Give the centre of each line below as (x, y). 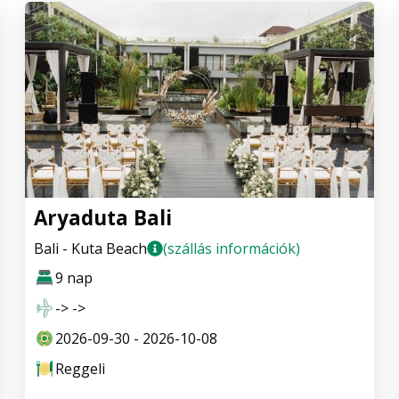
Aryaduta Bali (103, 218)
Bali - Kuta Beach (90, 249)
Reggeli (80, 369)
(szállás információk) (232, 249)
